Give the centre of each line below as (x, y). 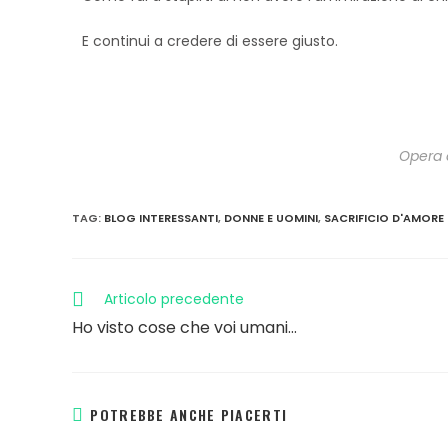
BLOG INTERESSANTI (161, 218)
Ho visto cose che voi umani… (184, 327)
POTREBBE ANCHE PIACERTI (189, 414)
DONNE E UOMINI (271, 218)
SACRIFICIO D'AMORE (384, 218)
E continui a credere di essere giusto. (210, 41)
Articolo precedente (174, 299)
